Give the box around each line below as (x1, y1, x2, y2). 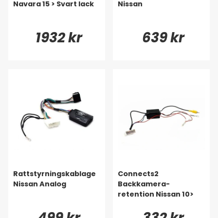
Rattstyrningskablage (13, 168, 96, 179)
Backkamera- (118, 179, 170, 189)
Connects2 (118, 168, 159, 179)
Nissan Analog (13, 179, 66, 189)
